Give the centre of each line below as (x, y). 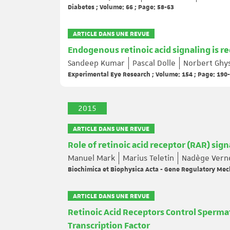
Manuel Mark (91, 158)
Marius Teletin (148, 158)
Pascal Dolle (154, 63)
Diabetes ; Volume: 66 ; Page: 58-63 (121, 7)
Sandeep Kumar (96, 63)
